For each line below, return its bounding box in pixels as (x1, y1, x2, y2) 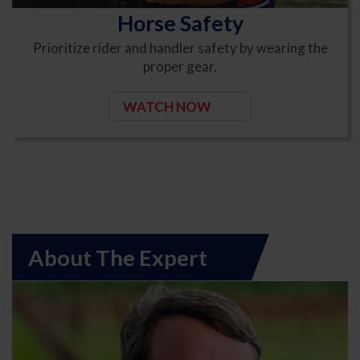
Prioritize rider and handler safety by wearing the (32, 39, 328, 57)
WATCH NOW (122, 98, 214, 115)
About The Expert (28, 243, 207, 271)
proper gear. (143, 58, 217, 76)
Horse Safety (117, 10, 243, 37)
